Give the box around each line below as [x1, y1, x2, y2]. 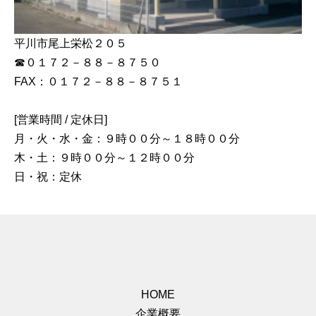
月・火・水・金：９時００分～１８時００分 [14, 133, 240, 145]
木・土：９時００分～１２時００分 [14, 152, 195, 164]
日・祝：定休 [14, 171, 82, 183]
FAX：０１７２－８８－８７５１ [14, 75, 183, 88]
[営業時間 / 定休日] [14, 114, 107, 126]
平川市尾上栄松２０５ [14, 37, 127, 50]
